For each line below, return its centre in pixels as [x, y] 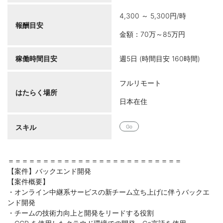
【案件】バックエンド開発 [49, 171]
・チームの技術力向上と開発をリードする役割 [81, 213]
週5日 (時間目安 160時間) [160, 58]
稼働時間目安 [36, 58]
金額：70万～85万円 [152, 34]
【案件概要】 [28, 182]
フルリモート [140, 83]
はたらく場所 [36, 92]
